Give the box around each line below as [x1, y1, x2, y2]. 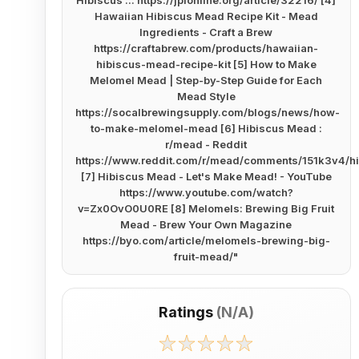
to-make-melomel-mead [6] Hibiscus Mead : [90, 122, 322, 135]
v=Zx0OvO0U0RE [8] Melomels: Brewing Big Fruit [78, 202, 335, 215]
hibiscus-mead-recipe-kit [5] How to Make [95, 58, 317, 71]
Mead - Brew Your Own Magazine [120, 218, 292, 231]
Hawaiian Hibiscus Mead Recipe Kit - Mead [94, 10, 318, 22]
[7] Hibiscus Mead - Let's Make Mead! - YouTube [80, 170, 332, 183]
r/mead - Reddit [165, 138, 248, 151]
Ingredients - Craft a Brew [139, 26, 273, 38]
